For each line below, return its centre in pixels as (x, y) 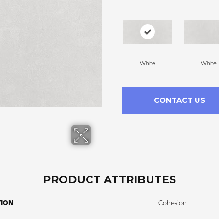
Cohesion (173, 203)
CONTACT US (179, 100)
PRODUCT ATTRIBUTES (109, 179)
